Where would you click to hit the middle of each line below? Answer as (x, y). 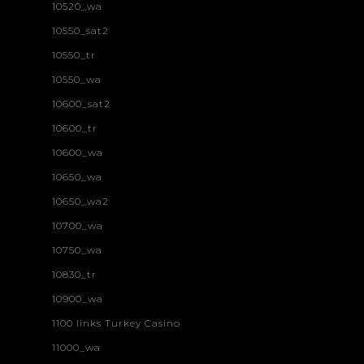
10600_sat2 (81, 103)
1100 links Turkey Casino (116, 323)
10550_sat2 (80, 30)
